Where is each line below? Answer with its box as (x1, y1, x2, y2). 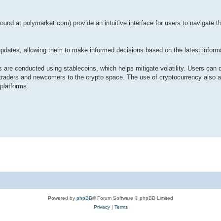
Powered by (48, 195, 76, 201)
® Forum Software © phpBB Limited (92, 195, 173, 201)
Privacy (93, 204, 110, 210)
